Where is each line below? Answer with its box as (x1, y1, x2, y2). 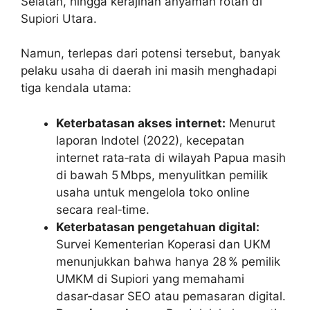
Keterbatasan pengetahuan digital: (56, 219, 259, 234)
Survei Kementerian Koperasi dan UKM (56, 237, 271, 251)
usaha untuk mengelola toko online (56, 185, 250, 199)
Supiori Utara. (21, 11, 97, 26)
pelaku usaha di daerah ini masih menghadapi (21, 64, 277, 78)
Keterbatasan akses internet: (56, 116, 226, 130)
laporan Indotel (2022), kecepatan (56, 133, 244, 147)
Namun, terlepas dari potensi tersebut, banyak (21, 46, 280, 61)
